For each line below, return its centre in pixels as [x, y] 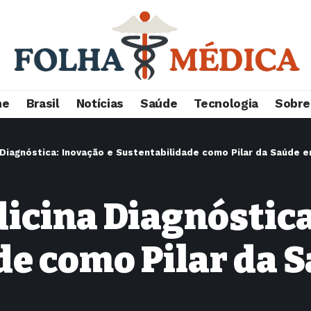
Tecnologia [226, 104]
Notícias [100, 104]
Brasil [43, 104]
